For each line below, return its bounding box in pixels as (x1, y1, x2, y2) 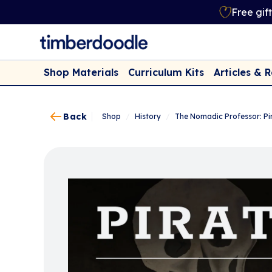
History (135, 112, 161, 121)
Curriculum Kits (128, 66, 204, 79)
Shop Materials (44, 66, 118, 79)
